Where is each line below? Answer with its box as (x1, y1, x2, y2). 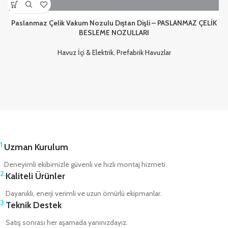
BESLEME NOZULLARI (79, 28, 149, 38)
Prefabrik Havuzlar (116, 48, 171, 58)
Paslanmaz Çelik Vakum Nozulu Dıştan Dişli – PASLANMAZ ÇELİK (11, 18, 217, 28)
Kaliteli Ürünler (6, 170, 65, 182)
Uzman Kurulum (4, 141, 68, 153)
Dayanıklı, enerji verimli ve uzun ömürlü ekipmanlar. (6, 189, 162, 198)
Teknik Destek (6, 199, 62, 211)
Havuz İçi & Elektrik (57, 48, 113, 58)
